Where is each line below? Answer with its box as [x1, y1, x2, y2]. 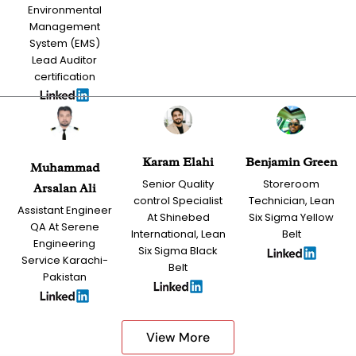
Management [29, 18, 100, 34]
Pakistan [42, 269, 87, 285]
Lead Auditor [32, 52, 98, 68]
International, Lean [130, 226, 226, 242]
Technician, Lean [248, 193, 335, 209]
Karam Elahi [142, 154, 214, 171]
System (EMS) [29, 35, 100, 51]
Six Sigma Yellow [249, 210, 335, 226]
